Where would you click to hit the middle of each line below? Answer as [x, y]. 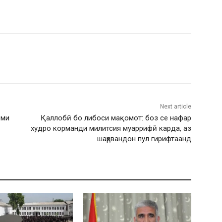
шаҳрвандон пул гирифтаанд [144, 139]
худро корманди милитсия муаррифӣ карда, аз [111, 129]
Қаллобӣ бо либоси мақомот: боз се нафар [116, 118]
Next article [175, 107]
